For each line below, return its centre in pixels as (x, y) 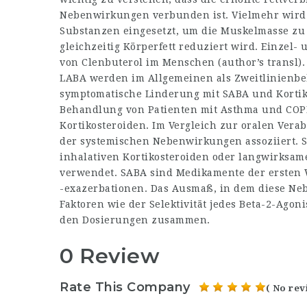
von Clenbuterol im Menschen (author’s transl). (182, 62)
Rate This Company (125, 287)
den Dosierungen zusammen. (135, 220)
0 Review (110, 256)
